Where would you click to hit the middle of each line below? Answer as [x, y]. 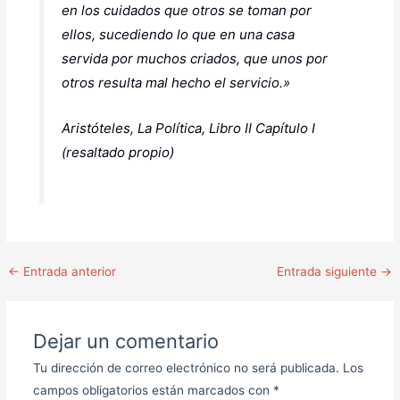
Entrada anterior [68, 271]
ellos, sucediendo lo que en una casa [178, 34]
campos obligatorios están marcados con [153, 391]
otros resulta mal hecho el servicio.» [175, 82]
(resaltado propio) [117, 152]
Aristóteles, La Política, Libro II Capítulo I [188, 128]
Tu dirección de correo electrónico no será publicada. [186, 368]
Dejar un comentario [125, 342]
